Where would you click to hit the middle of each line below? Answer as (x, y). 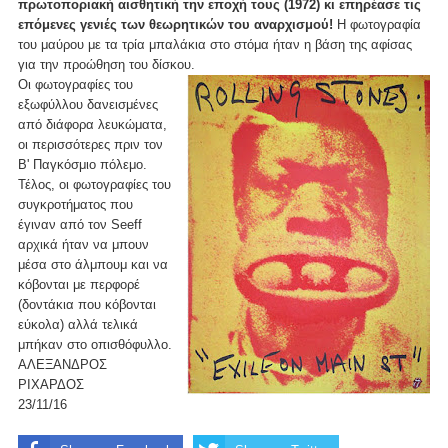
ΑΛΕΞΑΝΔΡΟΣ (62, 364)
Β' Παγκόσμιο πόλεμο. (82, 164)
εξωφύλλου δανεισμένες (88, 104)
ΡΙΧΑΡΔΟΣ (51, 384)
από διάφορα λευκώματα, (92, 124)
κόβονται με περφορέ (79, 284)
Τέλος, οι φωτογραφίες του (94, 184)
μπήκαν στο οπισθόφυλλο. (95, 344)
